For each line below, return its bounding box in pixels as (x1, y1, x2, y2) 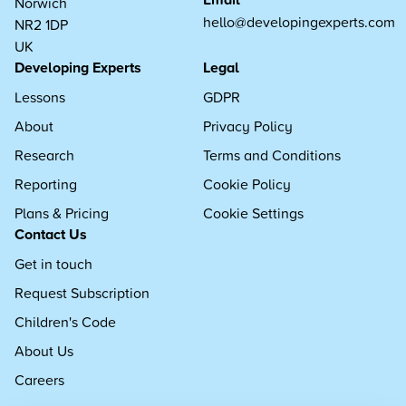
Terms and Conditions (203, 145, 341, 165)
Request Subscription (14, 283, 150, 303)
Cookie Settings (203, 203, 304, 223)
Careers (14, 370, 64, 390)
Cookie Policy (203, 174, 291, 194)
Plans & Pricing (14, 203, 109, 223)
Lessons (14, 87, 65, 107)
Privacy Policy (203, 116, 293, 136)
